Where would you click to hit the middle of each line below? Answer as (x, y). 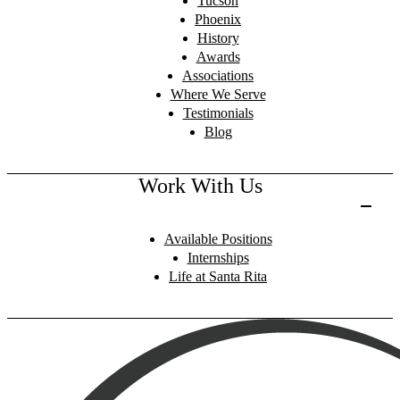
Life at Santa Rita (218, 276)
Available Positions (218, 238)
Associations (218, 75)
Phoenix (218, 19)
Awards (218, 56)
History (218, 37)
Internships (218, 257)
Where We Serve (218, 94)
